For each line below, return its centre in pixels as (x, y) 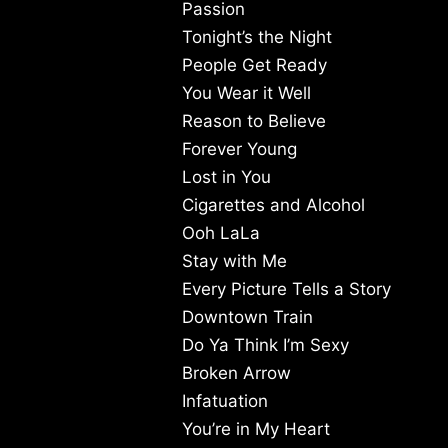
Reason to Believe (254, 121)
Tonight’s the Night (257, 37)
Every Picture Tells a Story (286, 289)
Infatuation (225, 401)
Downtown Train (247, 317)
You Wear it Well (246, 93)
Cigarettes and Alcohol (273, 205)
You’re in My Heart (256, 429)
